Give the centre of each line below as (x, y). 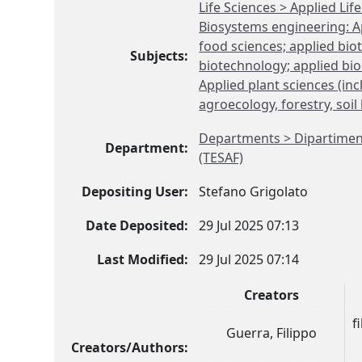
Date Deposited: (137, 225)
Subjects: (160, 55)
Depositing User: (135, 191)
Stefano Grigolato (254, 191)
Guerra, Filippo (272, 333)
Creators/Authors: (130, 347)
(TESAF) (221, 157)
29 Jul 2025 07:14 (249, 259)
